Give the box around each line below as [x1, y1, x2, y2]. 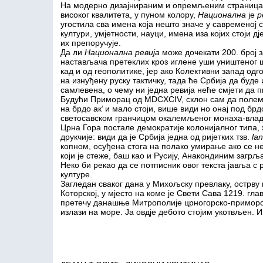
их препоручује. [60, 38, 121, 48]
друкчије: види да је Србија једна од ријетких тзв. [60, 132, 252, 141]
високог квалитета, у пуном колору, [60, 10, 198, 19]
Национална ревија [84, 48, 160, 57]
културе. [60, 170, 92, 179]
